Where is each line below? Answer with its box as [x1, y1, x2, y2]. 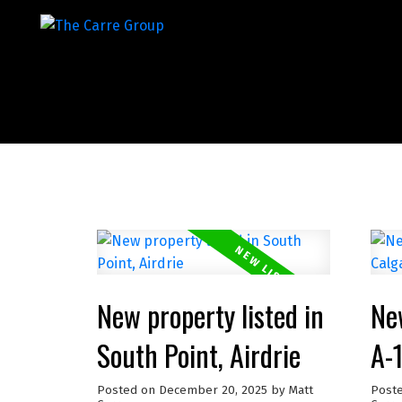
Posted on [96, 382, 159, 398]
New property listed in [96, 293, 324, 336]
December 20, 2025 [158, 382, 267, 398]
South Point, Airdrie [96, 333, 301, 376]
